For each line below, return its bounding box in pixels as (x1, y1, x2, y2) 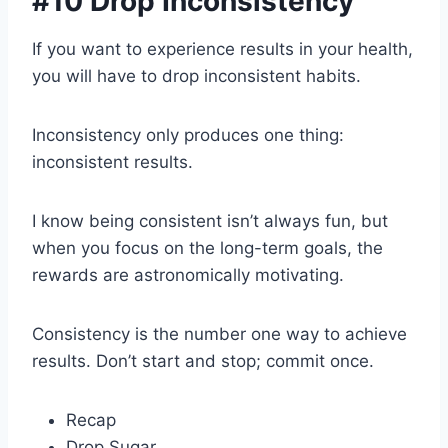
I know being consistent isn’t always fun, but (32, 211, 388, 231)
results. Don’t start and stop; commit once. (32, 351, 374, 371)
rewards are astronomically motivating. (32, 265, 344, 285)
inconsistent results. (32, 152, 193, 172)
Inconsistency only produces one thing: (32, 125, 344, 145)
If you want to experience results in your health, (32, 39, 413, 59)
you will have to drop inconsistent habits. (32, 66, 361, 86)
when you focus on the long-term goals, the (32, 238, 383, 258)
